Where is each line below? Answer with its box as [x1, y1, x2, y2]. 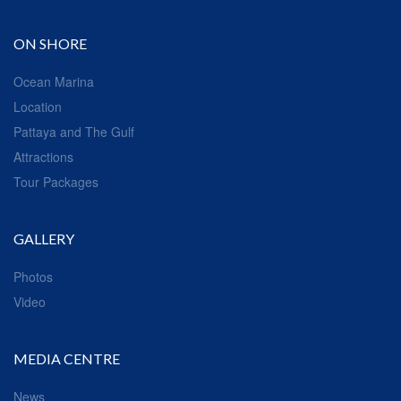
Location [13, 98, 62, 116]
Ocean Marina [13, 73, 94, 91]
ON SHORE [13, 35, 87, 53]
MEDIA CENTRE [13, 350, 120, 368]
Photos [13, 268, 53, 286]
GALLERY [13, 230, 74, 248]
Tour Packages [13, 173, 98, 192]
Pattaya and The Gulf [13, 123, 134, 141]
